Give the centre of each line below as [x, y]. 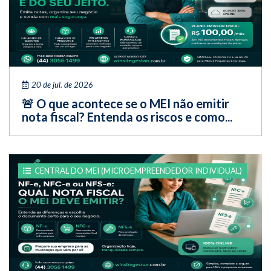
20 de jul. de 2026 [62, 84]
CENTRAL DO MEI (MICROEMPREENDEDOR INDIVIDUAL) [138, 170]
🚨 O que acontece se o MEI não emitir [126, 103]
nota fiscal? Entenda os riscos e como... [127, 116]
